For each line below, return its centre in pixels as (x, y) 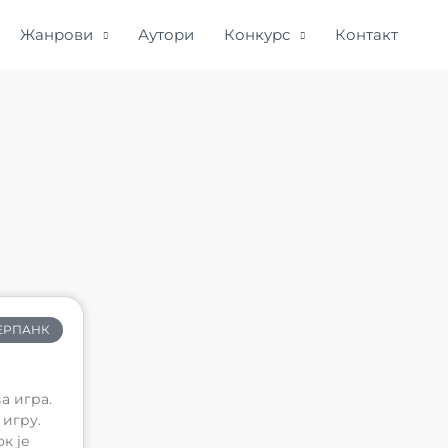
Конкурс (257, 34)
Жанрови (56, 34)
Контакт (366, 34)
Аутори (166, 34)
